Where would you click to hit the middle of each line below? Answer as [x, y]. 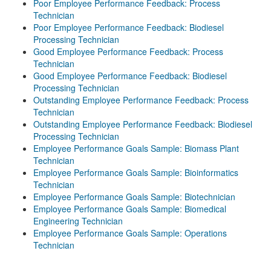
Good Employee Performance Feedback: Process [128, 51]
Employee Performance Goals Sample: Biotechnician [134, 197]
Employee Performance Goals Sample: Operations [130, 233]
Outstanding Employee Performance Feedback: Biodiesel [143, 124]
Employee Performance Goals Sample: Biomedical [130, 209]
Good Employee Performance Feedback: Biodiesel [130, 76]
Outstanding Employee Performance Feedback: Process [141, 100]
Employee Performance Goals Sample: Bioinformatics [136, 172]
